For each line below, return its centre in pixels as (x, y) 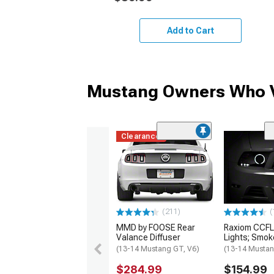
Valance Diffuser (148, 238)
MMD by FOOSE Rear (156, 228)
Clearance (141, 136)
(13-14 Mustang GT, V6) (158, 249)
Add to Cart (190, 30)
